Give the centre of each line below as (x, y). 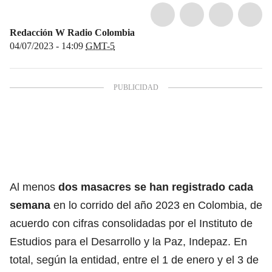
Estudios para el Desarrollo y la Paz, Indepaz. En (128, 241)
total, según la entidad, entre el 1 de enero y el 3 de (134, 260)
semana (32, 205)
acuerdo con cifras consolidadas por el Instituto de (131, 223)
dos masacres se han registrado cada (156, 187)
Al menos (34, 187)
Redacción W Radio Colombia (72, 32)
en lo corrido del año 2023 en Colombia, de (158, 205)
